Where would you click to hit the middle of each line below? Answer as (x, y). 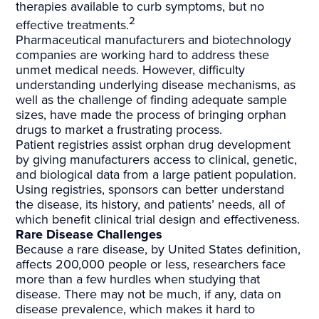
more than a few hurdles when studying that (138, 279)
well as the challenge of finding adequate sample (152, 100)
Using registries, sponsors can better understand (150, 190)
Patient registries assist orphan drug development (153, 145)
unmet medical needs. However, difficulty (131, 70)
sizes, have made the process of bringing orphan (151, 115)
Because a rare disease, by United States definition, (158, 250)
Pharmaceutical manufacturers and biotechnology (154, 40)
